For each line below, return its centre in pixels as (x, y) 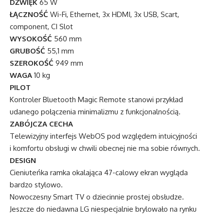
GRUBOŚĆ (27, 51)
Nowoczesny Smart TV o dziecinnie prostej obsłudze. (97, 197)
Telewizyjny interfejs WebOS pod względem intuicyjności (103, 136)
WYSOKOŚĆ (31, 39)
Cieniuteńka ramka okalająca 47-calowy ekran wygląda (99, 173)
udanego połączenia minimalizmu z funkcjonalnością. (95, 112)
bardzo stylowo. (36, 185)
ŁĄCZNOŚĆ (29, 15)
